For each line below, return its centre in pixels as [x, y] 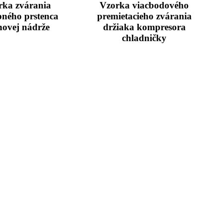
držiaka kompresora [144, 27]
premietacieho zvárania [144, 16]
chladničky [144, 38]
